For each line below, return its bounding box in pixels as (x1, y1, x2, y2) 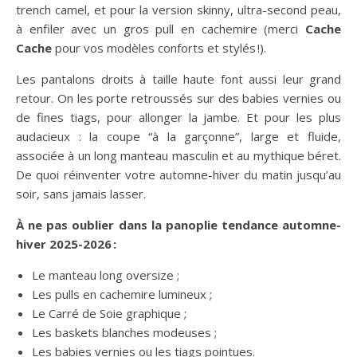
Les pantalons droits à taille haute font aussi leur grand (16, 70, 341, 87)
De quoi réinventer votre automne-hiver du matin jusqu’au (16, 166, 341, 182)
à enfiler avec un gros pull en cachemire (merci (16, 20, 305, 37)
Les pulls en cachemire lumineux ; (32, 285, 212, 302)
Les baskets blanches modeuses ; (32, 324, 217, 340)
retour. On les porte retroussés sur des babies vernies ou (16, 89, 341, 106)
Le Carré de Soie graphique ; (32, 304, 186, 321)
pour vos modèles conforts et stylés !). (52, 39, 266, 56)
